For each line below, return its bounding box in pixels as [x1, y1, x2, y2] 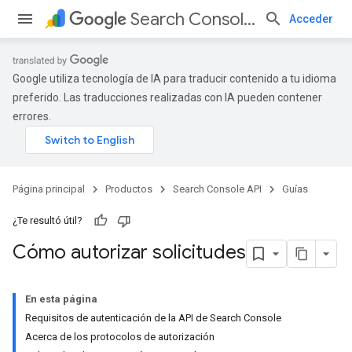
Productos [105, 183, 152, 195]
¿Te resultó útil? [13, 214, 82, 226]
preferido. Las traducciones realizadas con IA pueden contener [13, 91, 322, 104]
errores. [13, 110, 51, 123]
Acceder [289, 13, 333, 25]
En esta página [25, 293, 97, 305]
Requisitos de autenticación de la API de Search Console [25, 312, 281, 324]
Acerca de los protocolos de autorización [25, 331, 214, 343]
